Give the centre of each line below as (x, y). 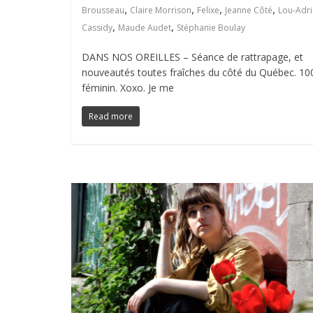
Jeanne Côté (249, 10)
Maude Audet (145, 27)
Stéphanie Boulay (211, 27)
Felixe (208, 10)
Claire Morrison (161, 10)
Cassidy (97, 27)
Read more (111, 116)
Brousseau (103, 10)
